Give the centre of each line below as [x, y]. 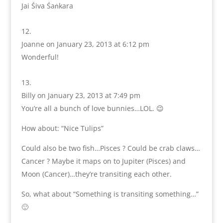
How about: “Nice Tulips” [62, 128]
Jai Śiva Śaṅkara [47, 6]
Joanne [33, 44]
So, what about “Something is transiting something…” [110, 194]
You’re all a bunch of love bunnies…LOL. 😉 [92, 109]
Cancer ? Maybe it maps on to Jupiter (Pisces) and [103, 161]
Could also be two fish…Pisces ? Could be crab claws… [111, 148]
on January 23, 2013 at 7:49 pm [89, 96]
